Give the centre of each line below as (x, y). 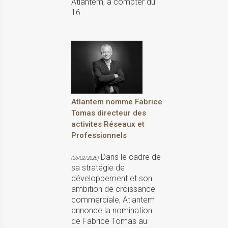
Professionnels (99, 136)
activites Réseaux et (108, 124)
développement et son (112, 179)
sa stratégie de (98, 168)
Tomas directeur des (109, 113)
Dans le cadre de (130, 157)
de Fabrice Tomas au (109, 221)
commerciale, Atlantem (113, 200)
